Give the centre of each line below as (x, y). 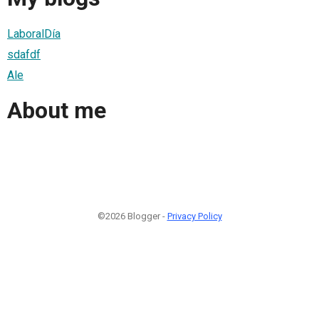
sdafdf (24, 54)
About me (57, 111)
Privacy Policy (194, 216)
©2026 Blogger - (132, 216)
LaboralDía (34, 33)
